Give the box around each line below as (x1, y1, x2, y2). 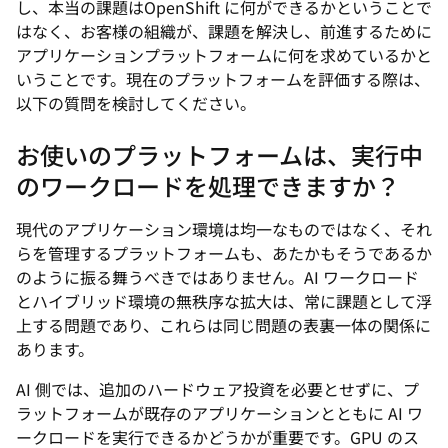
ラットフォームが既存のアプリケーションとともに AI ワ (16, 401, 423, 425)
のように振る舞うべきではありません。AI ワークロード (16, 265, 419, 289)
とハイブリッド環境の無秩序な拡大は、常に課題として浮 (16, 289, 432, 313)
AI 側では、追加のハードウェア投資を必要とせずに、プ (16, 377, 419, 401)
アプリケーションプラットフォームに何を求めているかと (16, 43, 432, 67)
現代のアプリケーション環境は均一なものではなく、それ (16, 217, 432, 241)
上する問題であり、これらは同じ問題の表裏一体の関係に (16, 313, 431, 337)
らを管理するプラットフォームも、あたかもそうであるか (16, 241, 432, 265)
